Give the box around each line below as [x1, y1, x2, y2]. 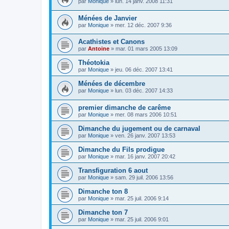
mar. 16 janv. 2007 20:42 [115, 153, 175, 160]
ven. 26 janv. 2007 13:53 [115, 132, 175, 139]
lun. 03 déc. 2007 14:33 [115, 87, 173, 94]
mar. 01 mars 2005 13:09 [116, 45, 177, 52]
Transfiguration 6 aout [78, 167, 148, 175]
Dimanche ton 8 [78, 188, 128, 196]
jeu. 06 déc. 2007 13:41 [115, 66, 173, 73]
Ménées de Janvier [78, 14, 137, 22]
